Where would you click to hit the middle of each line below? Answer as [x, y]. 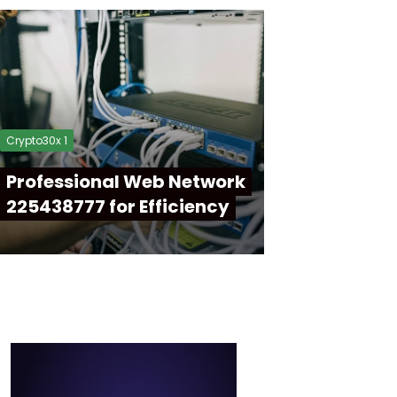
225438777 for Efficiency [118, 206]
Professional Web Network [126, 182]
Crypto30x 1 [37, 140]
